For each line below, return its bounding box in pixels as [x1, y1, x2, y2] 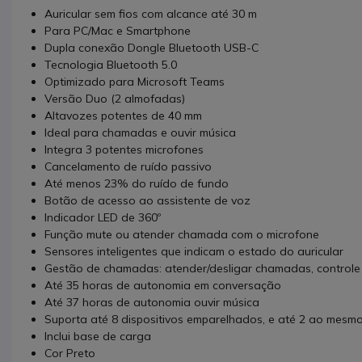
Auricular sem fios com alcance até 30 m [44, 6, 257, 21]
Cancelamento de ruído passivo [44, 158, 212, 174]
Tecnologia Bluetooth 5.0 [44, 57, 177, 72]
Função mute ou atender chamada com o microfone [44, 226, 319, 242]
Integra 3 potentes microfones [44, 141, 204, 157]
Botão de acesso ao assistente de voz [44, 192, 250, 208]
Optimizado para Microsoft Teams [44, 74, 225, 89]
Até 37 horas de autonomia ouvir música [44, 294, 259, 309]
